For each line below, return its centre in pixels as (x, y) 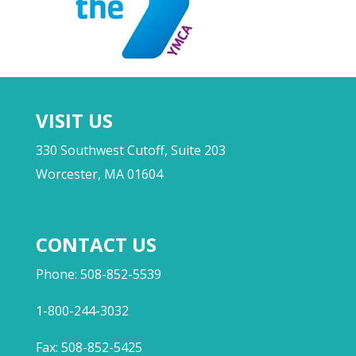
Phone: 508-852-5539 (98, 274)
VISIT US (74, 120)
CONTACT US (96, 244)
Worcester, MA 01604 (99, 174)
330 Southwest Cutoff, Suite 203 (130, 150)
